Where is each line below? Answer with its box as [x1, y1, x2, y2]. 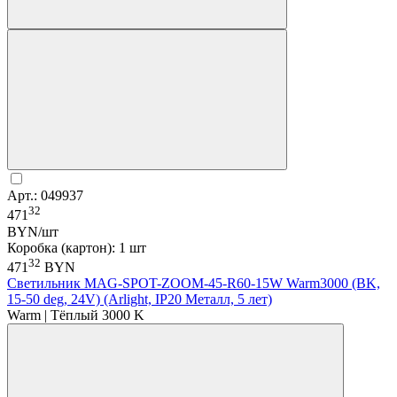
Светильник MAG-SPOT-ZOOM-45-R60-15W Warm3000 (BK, [7, 275, 380, 291]
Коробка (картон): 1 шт [7, 239, 146, 255]
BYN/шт [7, 223, 58, 239]
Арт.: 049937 [7, 188, 83, 204]
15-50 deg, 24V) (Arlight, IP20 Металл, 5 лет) [7, 291, 272, 307]
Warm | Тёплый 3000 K [7, 307, 144, 323]
